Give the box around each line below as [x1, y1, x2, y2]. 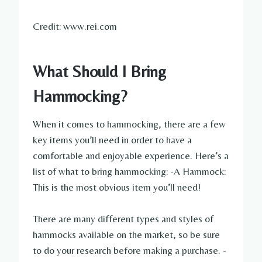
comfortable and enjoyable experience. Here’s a [33, 150, 229, 162]
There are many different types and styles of [33, 213, 213, 225]
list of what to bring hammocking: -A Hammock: [33, 166, 226, 178]
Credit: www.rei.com [33, 20, 117, 33]
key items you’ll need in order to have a [33, 134, 192, 146]
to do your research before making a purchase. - [33, 244, 226, 257]
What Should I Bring [33, 62, 166, 81]
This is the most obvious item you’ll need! [33, 181, 201, 194]
